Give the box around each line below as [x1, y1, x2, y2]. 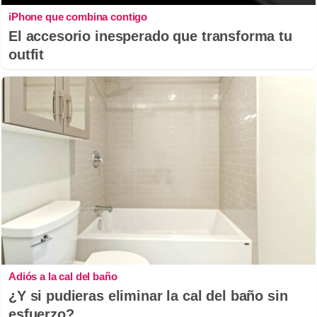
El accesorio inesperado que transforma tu [8, 28, 292, 45]
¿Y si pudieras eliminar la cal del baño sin [8, 288, 288, 304]
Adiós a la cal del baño [8, 270, 117, 283]
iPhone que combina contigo [8, 11, 148, 23]
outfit [8, 47, 45, 63]
